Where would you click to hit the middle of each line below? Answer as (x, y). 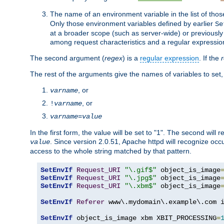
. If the (210, 58)
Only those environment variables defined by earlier (132, 23)
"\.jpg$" (140, 178)
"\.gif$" (140, 170)
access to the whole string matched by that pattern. (111, 151)
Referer (90, 202)
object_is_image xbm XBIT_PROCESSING (144, 218)
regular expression (169, 58)
